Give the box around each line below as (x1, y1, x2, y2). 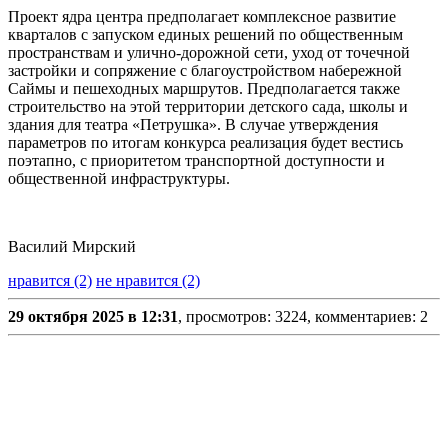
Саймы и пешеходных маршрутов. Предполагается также (8, 80, 400, 98)
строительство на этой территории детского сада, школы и (8, 98, 408, 116)
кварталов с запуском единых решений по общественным (8, 26, 403, 44)
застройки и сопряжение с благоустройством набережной (8, 62, 402, 80)
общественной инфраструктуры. (8, 170, 230, 188)
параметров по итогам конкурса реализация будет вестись (8, 134, 403, 152)
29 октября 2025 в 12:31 (8, 308, 178, 326)
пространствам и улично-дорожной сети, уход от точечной (8, 44, 410, 62)
